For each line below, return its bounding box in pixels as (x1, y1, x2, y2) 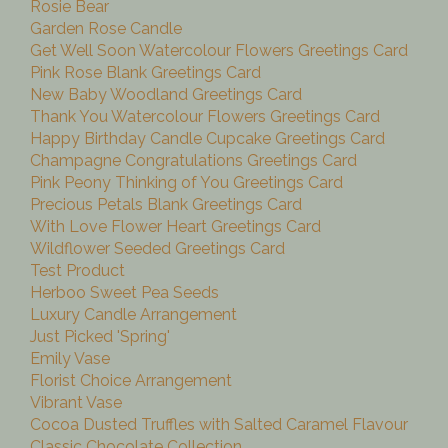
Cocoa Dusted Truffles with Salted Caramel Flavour (30, 415, 408, 435)
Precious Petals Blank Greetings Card (30, 195, 302, 215)
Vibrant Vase (30, 393, 122, 413)
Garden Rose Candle (30, 19, 182, 39)
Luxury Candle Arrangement (30, 305, 237, 325)
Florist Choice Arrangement (30, 371, 232, 391)
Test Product (30, 261, 125, 281)
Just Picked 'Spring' (30, 327, 170, 347)
